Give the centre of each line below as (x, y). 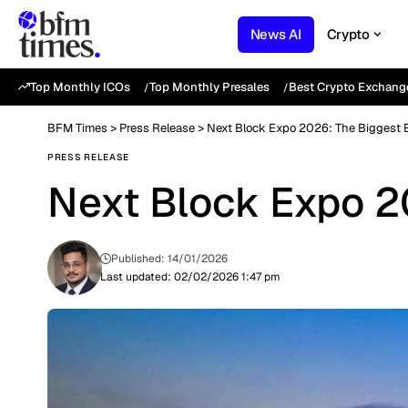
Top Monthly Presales (209, 87)
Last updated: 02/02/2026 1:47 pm (191, 277)
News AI (275, 34)
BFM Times (77, 128)
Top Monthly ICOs (80, 87)
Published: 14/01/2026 (170, 259)
